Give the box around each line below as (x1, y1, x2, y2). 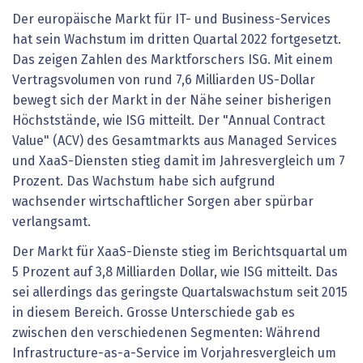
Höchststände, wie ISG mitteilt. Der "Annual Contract (12, 113, 325, 127)
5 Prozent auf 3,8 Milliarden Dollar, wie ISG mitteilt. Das (12, 266, 338, 280)
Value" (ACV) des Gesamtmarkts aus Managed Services (12, 134, 337, 147)
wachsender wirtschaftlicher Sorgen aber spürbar (12, 194, 314, 208)
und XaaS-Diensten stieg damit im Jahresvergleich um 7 (12, 154, 345, 168)
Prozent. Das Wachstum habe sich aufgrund (12, 174, 275, 188)
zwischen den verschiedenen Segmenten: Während (12, 327, 321, 340)
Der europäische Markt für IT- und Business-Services (12, 12, 331, 26)
